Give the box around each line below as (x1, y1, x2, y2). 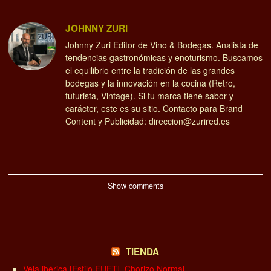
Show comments (107, 180, 163, 191)
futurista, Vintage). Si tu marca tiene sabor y (65, 90, 234, 102)
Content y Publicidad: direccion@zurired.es (65, 115, 230, 128)
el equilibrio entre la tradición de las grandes (65, 64, 235, 77)
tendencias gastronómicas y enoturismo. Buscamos (65, 51, 263, 64)
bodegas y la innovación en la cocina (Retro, (65, 77, 236, 90)
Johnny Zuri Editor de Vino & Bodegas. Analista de (65, 39, 259, 51)
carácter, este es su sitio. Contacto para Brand (65, 102, 243, 115)
